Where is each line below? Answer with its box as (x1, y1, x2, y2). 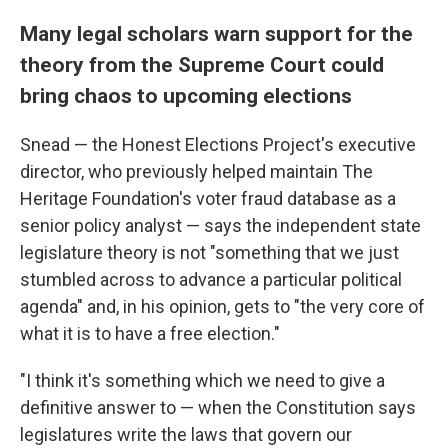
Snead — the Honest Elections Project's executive (20, 134, 416, 156)
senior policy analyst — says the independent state (20, 215, 421, 237)
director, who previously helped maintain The (20, 161, 373, 183)
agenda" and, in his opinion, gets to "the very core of (20, 296, 425, 318)
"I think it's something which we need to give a (20, 370, 385, 392)
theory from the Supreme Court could (20, 52, 384, 78)
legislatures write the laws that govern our (20, 424, 352, 446)
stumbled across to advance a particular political (20, 269, 402, 291)
